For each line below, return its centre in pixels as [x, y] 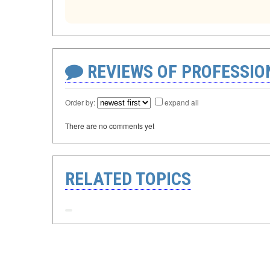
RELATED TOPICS [128, 179]
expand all [182, 102]
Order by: [81, 102]
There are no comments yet [110, 126]
